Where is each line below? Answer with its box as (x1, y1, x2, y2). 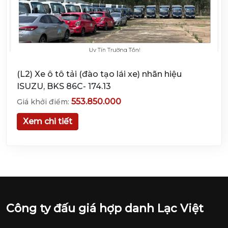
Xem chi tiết (23, 117, 72, 126)
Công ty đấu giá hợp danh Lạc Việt (6, 202, 204, 215)
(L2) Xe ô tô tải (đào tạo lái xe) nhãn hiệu (17, 69, 182, 79)
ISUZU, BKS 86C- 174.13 (17, 81, 111, 91)
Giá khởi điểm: (17, 97, 71, 106)
